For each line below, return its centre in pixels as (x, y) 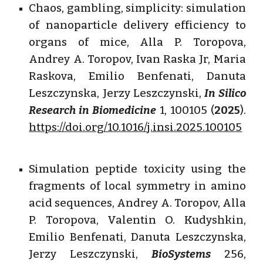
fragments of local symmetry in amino (137, 186)
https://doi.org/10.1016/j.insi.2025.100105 (136, 127)
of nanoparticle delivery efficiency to (137, 25)
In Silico (225, 93)
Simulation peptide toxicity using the (137, 169)
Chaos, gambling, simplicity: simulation (137, 8)
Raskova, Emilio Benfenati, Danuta (137, 76)
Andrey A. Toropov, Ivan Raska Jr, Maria (137, 59)
